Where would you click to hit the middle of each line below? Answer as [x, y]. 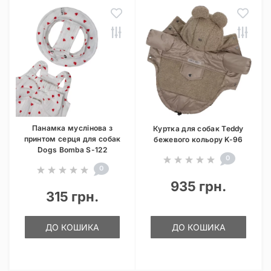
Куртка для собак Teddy [198, 129]
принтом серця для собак [72, 139]
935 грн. [198, 186]
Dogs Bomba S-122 [72, 150]
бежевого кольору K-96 [198, 139]
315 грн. [72, 197]
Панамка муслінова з [72, 128]
